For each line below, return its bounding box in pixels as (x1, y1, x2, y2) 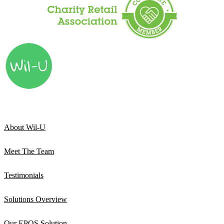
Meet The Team (4, 147, 54, 156)
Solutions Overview (4, 195, 67, 204)
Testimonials (4, 171, 43, 180)
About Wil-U (4, 123, 45, 132)
